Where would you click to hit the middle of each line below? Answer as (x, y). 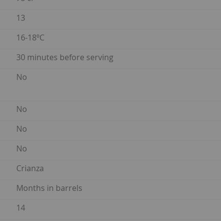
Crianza (30, 168)
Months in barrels (49, 188)
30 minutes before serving (65, 57)
